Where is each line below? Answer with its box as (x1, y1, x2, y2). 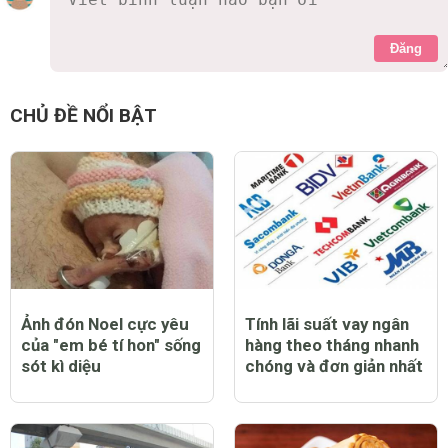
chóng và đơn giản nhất (245, 356, 423, 377)
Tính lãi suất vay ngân (245, 314, 409, 335)
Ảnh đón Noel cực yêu (21, 314, 189, 335)
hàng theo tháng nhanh (245, 335, 419, 356)
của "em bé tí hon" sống (21, 335, 201, 356)
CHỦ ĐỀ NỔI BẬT (10, 104, 157, 128)
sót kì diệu (21, 356, 101, 377)
